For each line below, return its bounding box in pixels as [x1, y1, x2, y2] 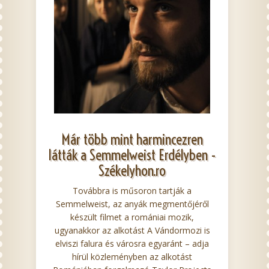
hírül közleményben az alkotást [72, 251, 192, 262]
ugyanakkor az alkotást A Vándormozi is [54, 225, 210, 236]
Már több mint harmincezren [61, 130, 203, 148]
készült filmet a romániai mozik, [70, 211, 194, 223]
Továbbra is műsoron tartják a [73, 185, 192, 196]
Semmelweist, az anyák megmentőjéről [55, 198, 209, 210]
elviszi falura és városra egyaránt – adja [55, 238, 209, 249]
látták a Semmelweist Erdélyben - [48, 146, 216, 164]
